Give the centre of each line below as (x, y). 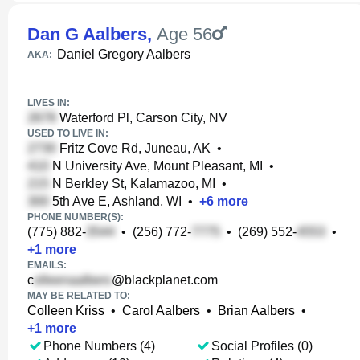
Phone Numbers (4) (99, 346)
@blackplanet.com (165, 280)
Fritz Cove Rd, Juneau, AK (133, 148)
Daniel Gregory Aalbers (124, 54)
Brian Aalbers (256, 311)
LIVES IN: (49, 103)
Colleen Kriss (66, 311)
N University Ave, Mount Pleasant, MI (156, 166)
